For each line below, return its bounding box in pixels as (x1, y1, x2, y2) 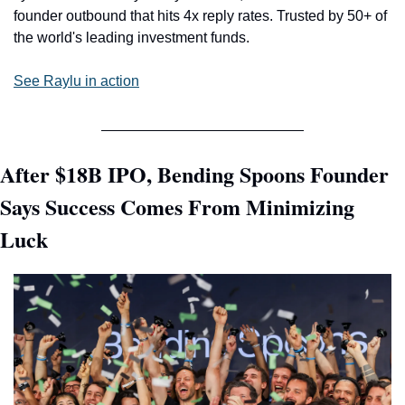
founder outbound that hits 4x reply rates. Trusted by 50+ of (14, 8, 387, 24)
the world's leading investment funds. (14, 30, 250, 45)
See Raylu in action (14, 73, 139, 89)
